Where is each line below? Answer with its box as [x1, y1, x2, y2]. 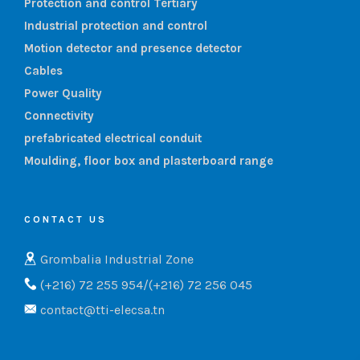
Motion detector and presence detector [24, 41, 242, 56]
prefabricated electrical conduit [24, 131, 202, 146]
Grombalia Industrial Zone [40, 252, 194, 268]
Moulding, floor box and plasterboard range [24, 153, 273, 169]
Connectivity [24, 108, 94, 124]
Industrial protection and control [24, 18, 207, 34]
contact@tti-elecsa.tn [40, 301, 165, 317]
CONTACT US [24, 214, 107, 226]
